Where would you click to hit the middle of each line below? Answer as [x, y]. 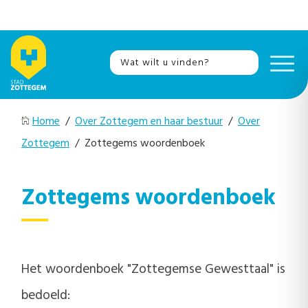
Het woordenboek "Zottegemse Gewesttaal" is [153, 269]
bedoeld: [46, 295]
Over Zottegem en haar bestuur [149, 122]
